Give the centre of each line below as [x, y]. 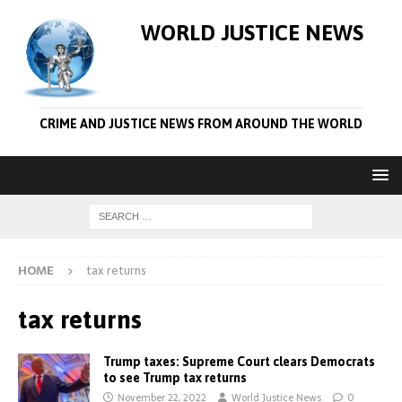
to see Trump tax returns [175, 378]
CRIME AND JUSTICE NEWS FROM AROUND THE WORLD [201, 124]
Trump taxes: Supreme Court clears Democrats [239, 362]
